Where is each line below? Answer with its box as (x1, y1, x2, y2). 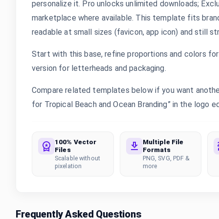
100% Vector (55, 138, 97, 146)
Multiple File (142, 138, 184, 146)
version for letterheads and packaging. (32, 64, 166, 73)
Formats (142, 146, 171, 153)
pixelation (55, 162, 82, 170)
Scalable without (55, 154, 100, 162)
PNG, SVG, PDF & (142, 154, 190, 162)
